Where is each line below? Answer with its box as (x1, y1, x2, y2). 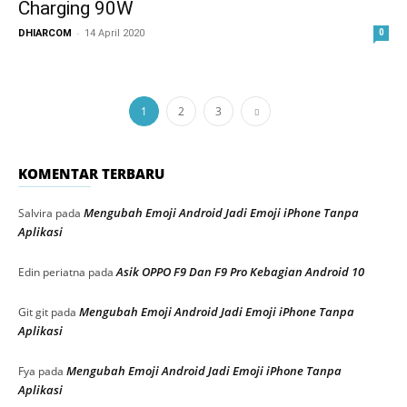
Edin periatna (18, 264, 85, 280)
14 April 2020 (84, 27, 144, 39)
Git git (18, 304, 48, 320)
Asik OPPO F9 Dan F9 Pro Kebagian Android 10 (116, 263, 364, 280)
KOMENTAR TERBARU (18, 164, 164, 183)
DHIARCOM (18, 27, 72, 39)
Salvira (18, 205, 53, 221)
